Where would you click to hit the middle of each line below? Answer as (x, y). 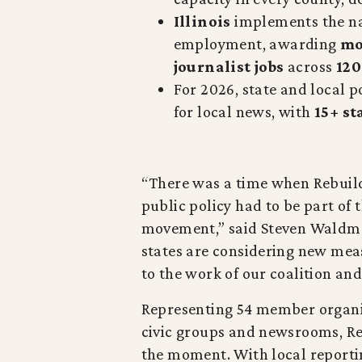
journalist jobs (229, 66)
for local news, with (244, 112)
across (310, 66)
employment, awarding (257, 44)
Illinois (202, 21)
